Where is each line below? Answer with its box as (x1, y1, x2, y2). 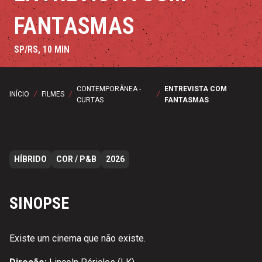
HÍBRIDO (14, 154, 47, 164)
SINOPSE (9, 193, 69, 213)
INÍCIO (9, 90, 29, 99)
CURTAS (77, 95, 104, 104)
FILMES (42, 90, 64, 99)
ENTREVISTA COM (164, 84, 227, 93)
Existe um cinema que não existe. (9, 232, 146, 244)
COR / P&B (56, 154, 96, 164)
